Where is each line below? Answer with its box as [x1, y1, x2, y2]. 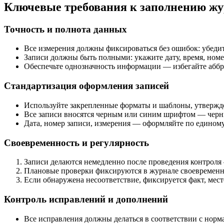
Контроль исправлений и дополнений [4, 193, 168, 204]
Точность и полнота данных [4, 23, 127, 34]
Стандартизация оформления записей [4, 80, 169, 91]
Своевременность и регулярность [4, 137, 149, 148]
